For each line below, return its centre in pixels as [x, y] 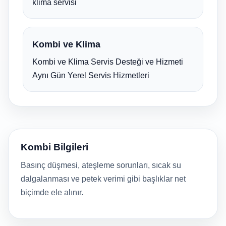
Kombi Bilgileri [54, 147]
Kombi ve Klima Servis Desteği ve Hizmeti [108, 62]
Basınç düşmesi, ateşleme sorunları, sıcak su [101, 165]
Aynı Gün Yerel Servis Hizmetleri [91, 75]
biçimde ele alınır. [52, 192]
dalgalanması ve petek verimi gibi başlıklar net [103, 179]
